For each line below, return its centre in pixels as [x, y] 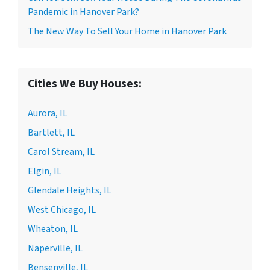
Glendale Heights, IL [70, 190]
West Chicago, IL [62, 210]
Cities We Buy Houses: [85, 84]
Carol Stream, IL [61, 152]
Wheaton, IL [53, 229]
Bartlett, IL [51, 133]
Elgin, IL [45, 171]
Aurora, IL [48, 113]
